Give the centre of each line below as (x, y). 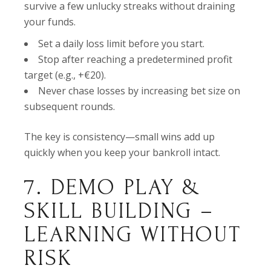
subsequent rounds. (70, 106)
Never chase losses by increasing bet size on (139, 91)
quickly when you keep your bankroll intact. (122, 152)
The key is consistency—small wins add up (120, 137)
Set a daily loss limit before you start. (122, 44)
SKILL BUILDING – (119, 211)
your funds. (50, 22)
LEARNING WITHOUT (133, 234)
